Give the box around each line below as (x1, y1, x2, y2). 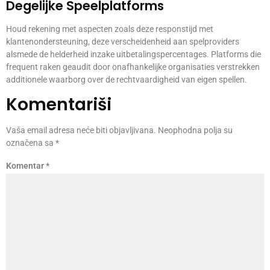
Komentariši (6, 92, 111, 116)
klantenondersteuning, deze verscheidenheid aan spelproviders (6, 36, 239, 46)
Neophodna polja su (158, 125, 233, 135)
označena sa (6, 137, 55, 148)
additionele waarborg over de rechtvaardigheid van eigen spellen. (6, 74, 247, 84)
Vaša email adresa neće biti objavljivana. (6, 125, 156, 135)
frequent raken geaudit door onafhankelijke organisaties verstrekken (6, 61, 260, 72)
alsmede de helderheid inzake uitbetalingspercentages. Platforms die (6, 49, 261, 59)
